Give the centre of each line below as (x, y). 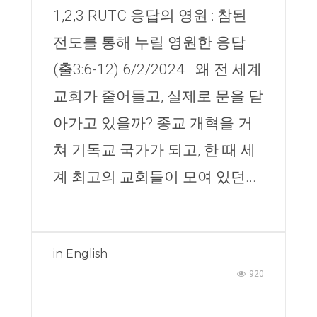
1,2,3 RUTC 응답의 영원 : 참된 (150, 16)
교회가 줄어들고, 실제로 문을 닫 (158, 96)
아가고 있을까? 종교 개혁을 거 (153, 123)
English (87, 254)
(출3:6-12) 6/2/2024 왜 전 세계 (157, 69)
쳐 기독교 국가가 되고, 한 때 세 (154, 150)
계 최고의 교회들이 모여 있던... (155, 177)
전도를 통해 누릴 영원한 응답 (149, 42)
